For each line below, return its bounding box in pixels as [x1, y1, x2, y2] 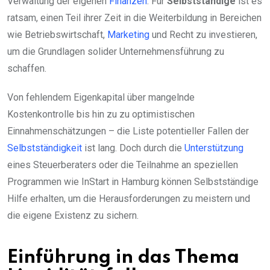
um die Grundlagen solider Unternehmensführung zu [7, 46, 224, 58]
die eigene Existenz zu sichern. [7, 210, 139, 222]
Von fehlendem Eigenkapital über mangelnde [7, 92, 195, 104]
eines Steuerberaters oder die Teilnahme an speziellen [7, 159, 238, 171]
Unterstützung [184, 142, 243, 154]
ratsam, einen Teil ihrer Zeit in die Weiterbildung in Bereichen [7, 12, 262, 24]
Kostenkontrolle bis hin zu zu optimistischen [7, 108, 195, 121]
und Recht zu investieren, [149, 29, 257, 41]
